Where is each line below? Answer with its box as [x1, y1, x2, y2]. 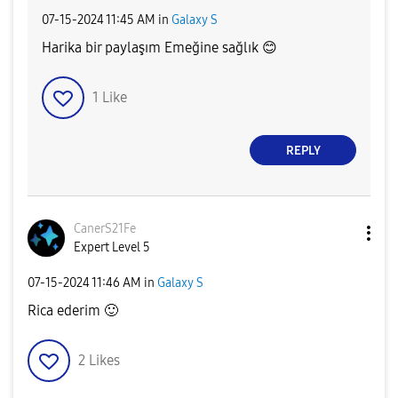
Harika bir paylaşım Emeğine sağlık [42, 39, 262, 57]
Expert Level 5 [74, 240, 150, 256]
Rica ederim [28, 302, 104, 320]
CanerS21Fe [74, 221, 136, 237]
